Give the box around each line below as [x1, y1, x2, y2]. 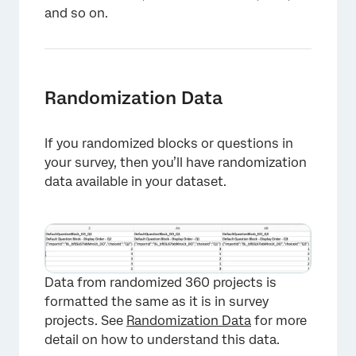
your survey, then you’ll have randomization [44, 155, 307, 171]
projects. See [44, 313, 126, 329]
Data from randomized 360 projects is [44, 275, 277, 291]
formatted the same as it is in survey [44, 294, 269, 310]
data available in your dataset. [44, 174, 226, 190]
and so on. [44, 6, 108, 21]
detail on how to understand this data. [44, 332, 280, 348]
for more [251, 313, 307, 329]
